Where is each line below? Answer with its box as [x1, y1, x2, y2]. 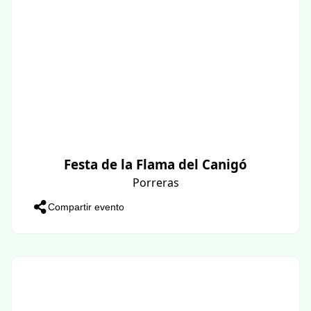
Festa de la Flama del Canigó [64, 155, 247, 173]
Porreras [132, 174, 179, 190]
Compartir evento [48, 201, 124, 212]
